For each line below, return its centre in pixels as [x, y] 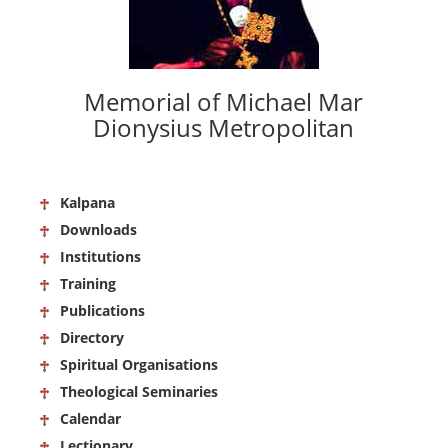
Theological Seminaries [139, 391]
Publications [102, 310]
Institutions [100, 256]
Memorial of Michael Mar [224, 101]
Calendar [90, 418]
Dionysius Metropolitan [224, 127]
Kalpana [87, 202]
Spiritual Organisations [139, 364]
